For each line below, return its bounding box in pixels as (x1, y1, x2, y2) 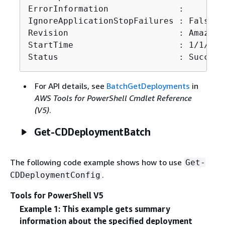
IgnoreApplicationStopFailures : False (28, 16, 214, 26)
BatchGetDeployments (106, 80, 190, 91)
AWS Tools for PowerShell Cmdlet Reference (34, 92, 192, 103)
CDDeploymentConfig (10, 170, 100, 180)
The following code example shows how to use (10, 157, 184, 167)
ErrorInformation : (28, 4, 184, 14)
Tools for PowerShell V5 (10, 190, 103, 200)
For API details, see (34, 80, 106, 91)
